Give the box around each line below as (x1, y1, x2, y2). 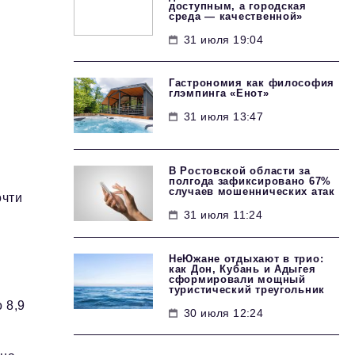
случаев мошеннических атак (169, 185, 335, 197)
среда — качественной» (169, 10, 303, 22)
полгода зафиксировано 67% (169, 175, 332, 187)
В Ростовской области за (169, 165, 311, 177)
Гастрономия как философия (169, 77, 335, 89)
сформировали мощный (169, 273, 306, 285)
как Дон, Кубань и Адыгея (169, 263, 316, 275)
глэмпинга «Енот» (169, 87, 269, 99)
